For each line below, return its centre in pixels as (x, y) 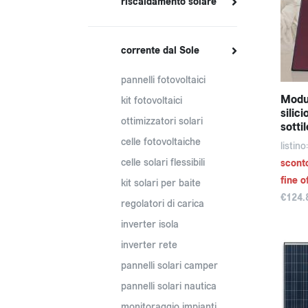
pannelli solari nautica (169, 286)
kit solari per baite (161, 183)
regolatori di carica (163, 204)
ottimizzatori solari (162, 121)
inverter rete (149, 245)
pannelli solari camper (169, 266)
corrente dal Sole (160, 51)
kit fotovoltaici (152, 101)
